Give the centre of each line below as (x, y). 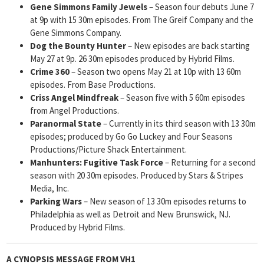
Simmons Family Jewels (100, 7)
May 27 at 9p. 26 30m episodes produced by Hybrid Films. (132, 59)
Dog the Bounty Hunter (78, 46)
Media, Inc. (49, 188)
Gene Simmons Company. (76, 33)
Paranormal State (66, 123)
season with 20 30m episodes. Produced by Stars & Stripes (137, 175)
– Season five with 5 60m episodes (182, 98)
